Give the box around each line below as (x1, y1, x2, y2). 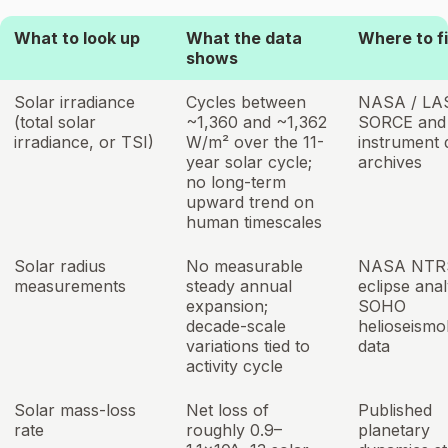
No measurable (186, 256, 303, 277)
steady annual (186, 276, 292, 297)
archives (358, 152, 422, 173)
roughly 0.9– (186, 420, 282, 441)
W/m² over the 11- (186, 132, 324, 153)
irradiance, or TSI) (14, 132, 154, 153)
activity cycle (186, 356, 283, 377)
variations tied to (186, 336, 310, 357)
